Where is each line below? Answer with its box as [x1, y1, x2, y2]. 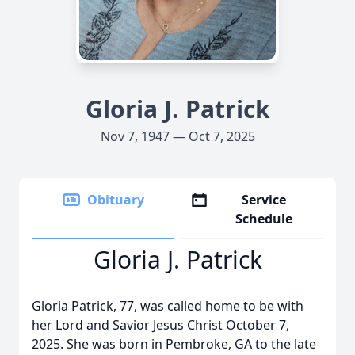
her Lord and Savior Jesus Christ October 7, [32, 316, 289, 334]
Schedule [235, 210, 293, 227]
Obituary [87, 191, 144, 208]
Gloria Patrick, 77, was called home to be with [32, 297, 303, 315]
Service [242, 191, 287, 208]
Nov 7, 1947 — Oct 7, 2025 [100, 128, 255, 145]
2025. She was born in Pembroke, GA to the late [32, 335, 316, 353]
